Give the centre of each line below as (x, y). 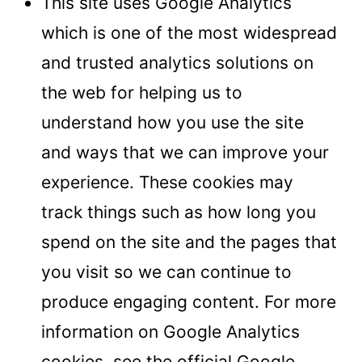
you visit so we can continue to (166, 271)
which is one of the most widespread (189, 32)
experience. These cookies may (167, 182)
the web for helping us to (142, 92)
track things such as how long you (179, 212)
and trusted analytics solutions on (177, 62)
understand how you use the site (173, 122)
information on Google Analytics (170, 331)
